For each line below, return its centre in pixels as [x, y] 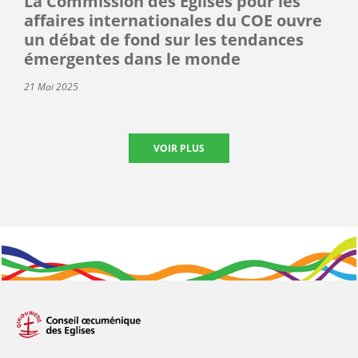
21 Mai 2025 [51, 86]
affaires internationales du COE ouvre [173, 20]
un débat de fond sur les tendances [164, 39]
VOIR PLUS [179, 148]
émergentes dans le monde [132, 58]
